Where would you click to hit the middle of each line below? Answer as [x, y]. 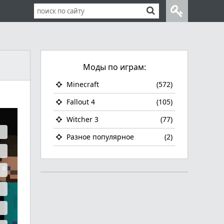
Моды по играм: [114, 67]
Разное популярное [99, 137]
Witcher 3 [81, 119]
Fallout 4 [80, 102]
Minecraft [82, 84]
